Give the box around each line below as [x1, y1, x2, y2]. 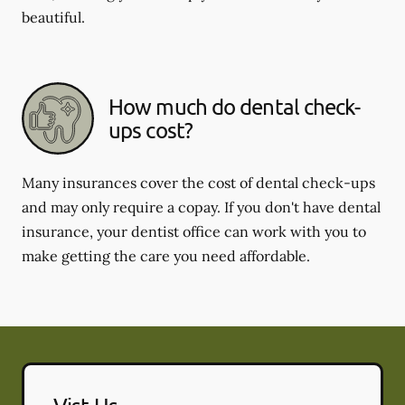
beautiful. [22, 7, 85, 26]
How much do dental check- [108, 92, 361, 119]
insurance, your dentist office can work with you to [22, 221, 366, 240]
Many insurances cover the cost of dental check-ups [22, 173, 375, 192]
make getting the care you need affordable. [22, 246, 310, 265]
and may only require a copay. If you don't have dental [22, 197, 381, 216]
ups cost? [108, 116, 193, 143]
